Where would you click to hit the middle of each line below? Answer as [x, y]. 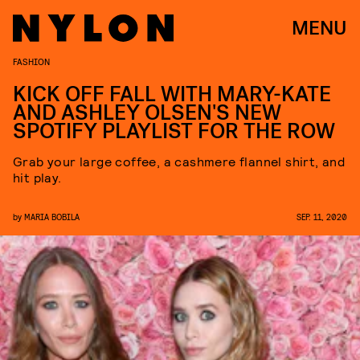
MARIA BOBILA [52, 217]
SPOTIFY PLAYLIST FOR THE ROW [174, 131]
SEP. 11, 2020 [322, 217]
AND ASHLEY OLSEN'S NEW [147, 113]
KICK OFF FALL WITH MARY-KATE [172, 94]
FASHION [31, 61]
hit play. [37, 177]
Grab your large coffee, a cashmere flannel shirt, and [179, 161]
